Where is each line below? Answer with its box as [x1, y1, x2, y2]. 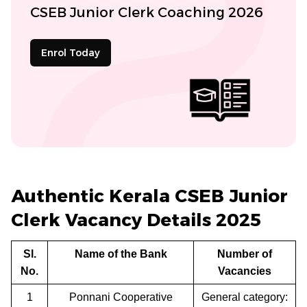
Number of [217, 247, 272, 260]
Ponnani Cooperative [69, 291, 173, 303]
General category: [201, 291, 288, 303]
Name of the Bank [74, 247, 167, 260]
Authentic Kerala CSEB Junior [11, 184, 288, 207]
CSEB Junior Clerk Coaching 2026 [30, 3, 263, 21]
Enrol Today [41, 46, 100, 59]
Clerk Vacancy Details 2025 [11, 208, 261, 231]
